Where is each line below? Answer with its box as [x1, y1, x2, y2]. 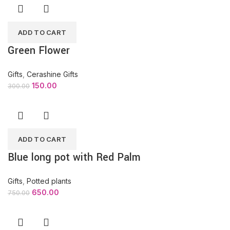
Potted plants [27, 177, 71, 185]
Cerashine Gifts [27, 70, 78, 79]
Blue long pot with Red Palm [8, 150, 141, 165]
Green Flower [8, 43, 70, 58]
